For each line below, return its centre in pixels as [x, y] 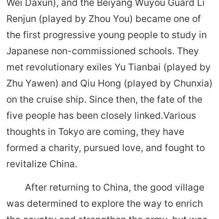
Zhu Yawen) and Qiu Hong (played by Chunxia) [109, 83]
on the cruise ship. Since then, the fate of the [104, 99]
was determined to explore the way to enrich [104, 204]
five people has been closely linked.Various [101, 115]
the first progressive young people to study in [106, 34]
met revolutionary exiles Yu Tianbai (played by [108, 67]
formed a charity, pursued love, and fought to [105, 147]
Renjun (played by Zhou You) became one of [103, 18]
